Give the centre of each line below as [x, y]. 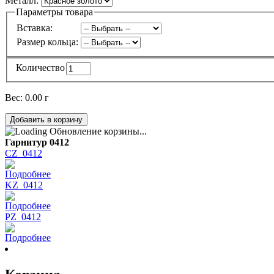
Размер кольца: [47, 42]
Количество [40, 68]
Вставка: [35, 28]
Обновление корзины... [97, 131]
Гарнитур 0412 [37, 143]
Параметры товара [54, 12]
